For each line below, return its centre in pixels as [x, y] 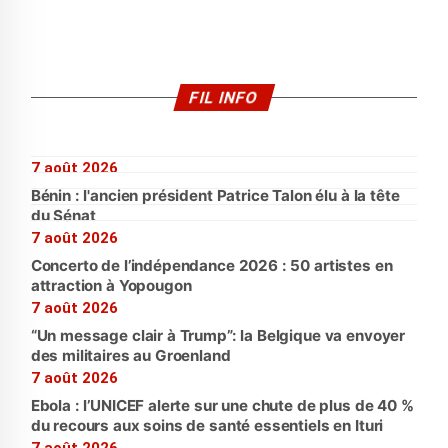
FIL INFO [224, 98]
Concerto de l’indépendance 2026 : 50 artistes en [211, 266]
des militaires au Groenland [130, 356]
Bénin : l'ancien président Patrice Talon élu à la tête [215, 196]
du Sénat [63, 216]
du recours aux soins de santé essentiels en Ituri [207, 426]
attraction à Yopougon [111, 286]
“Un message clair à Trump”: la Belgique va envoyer [218, 336]
